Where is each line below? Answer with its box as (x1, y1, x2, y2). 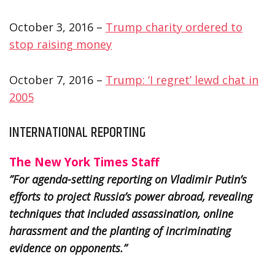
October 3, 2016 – (9, 19, 106, 34)
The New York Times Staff (9, 153, 159, 169)
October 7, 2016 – (9, 72, 106, 87)
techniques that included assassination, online (9, 206, 233, 221)
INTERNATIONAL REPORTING (9, 121, 145, 144)
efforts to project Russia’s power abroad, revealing (9, 188, 252, 204)
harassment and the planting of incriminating (9, 223, 231, 238)
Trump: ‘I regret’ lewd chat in (106, 72, 258, 87)
